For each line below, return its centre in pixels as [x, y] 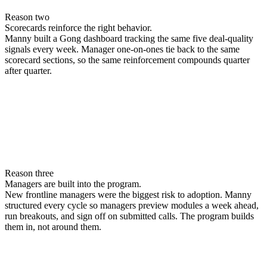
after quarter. [28, 71]
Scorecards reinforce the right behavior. [78, 28]
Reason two [27, 17]
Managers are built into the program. [73, 184]
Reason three [29, 173]
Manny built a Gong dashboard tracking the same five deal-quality [129, 39]
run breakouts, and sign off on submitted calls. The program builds [129, 216]
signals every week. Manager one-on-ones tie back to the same [122, 49]
